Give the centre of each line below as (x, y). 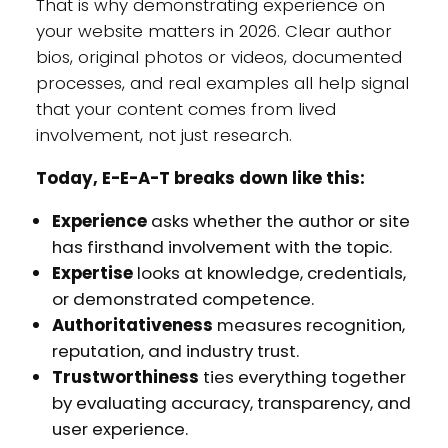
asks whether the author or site (278, 220)
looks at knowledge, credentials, (269, 272)
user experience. (119, 428)
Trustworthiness (125, 376)
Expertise (92, 272)
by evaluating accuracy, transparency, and (231, 402)
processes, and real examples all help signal (222, 83)
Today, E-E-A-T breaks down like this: (200, 178)
